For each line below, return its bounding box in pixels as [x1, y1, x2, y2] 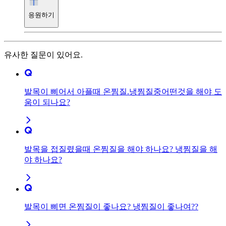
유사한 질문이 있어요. [4, 50, 83, 60]
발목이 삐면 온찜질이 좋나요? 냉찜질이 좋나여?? [24, 202, 198, 211]
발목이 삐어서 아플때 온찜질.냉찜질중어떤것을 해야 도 [24, 87, 222, 96]
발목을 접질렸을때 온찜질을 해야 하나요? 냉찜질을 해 [24, 145, 217, 154]
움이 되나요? [24, 98, 70, 107]
